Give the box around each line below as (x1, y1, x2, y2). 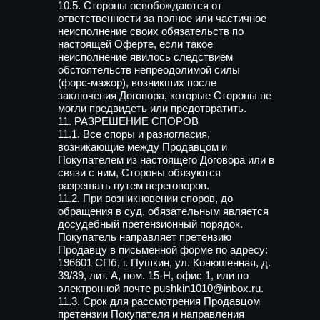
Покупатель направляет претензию (58, 231, 231, 243)
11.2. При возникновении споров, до (58, 192, 233, 204)
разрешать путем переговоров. (58, 179, 209, 191)
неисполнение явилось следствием (58, 51, 233, 63)
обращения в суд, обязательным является (58, 205, 269, 217)
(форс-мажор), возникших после (58, 76, 216, 89)
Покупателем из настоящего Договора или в (58, 154, 274, 166)
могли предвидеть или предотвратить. (58, 102, 246, 114)
